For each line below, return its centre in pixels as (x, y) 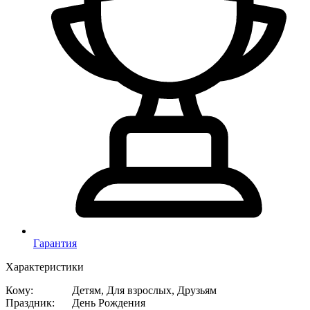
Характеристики (45, 266)
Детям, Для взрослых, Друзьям (144, 290)
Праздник (29, 302)
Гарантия (55, 243)
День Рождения (109, 302)
